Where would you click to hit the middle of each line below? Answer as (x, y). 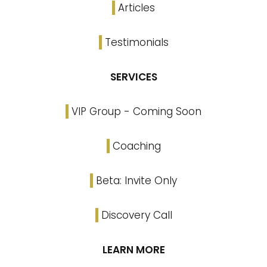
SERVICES (133, 77)
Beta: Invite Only (136, 181)
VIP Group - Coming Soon (136, 111)
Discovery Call (136, 215)
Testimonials (136, 42)
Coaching (136, 146)
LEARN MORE (133, 250)
